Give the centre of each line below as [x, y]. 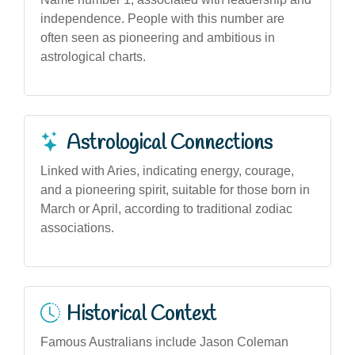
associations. [77, 227]
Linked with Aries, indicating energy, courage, [167, 170]
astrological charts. [93, 56]
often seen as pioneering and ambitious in [158, 37]
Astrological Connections [170, 143]
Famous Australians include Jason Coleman [164, 342]
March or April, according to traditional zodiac [166, 208]
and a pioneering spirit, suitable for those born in [175, 189]
